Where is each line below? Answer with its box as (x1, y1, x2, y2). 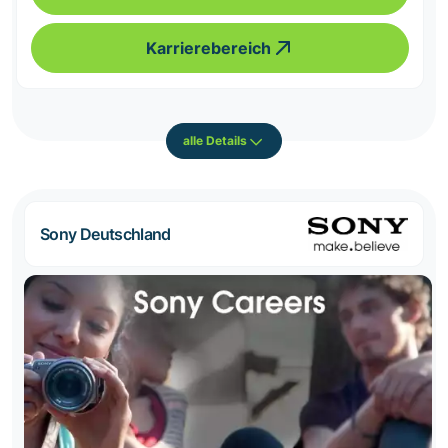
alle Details (183, 133, 247, 149)
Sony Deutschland (40, 223, 171, 244)
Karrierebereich (145, 37, 271, 58)
